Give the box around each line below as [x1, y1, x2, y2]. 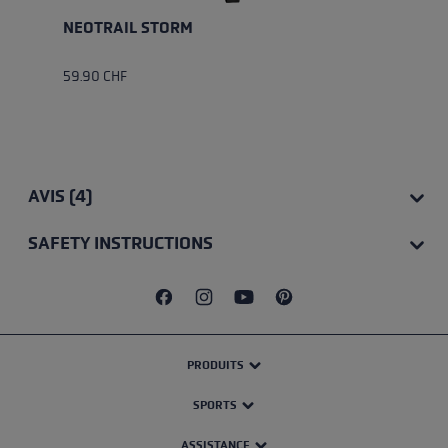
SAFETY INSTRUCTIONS [27, 232, 213, 255]
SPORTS [193, 398, 238, 413]
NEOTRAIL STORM [62, 18, 193, 37]
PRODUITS [186, 358, 244, 373]
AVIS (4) [27, 185, 92, 208]
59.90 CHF [62, 68, 127, 86]
